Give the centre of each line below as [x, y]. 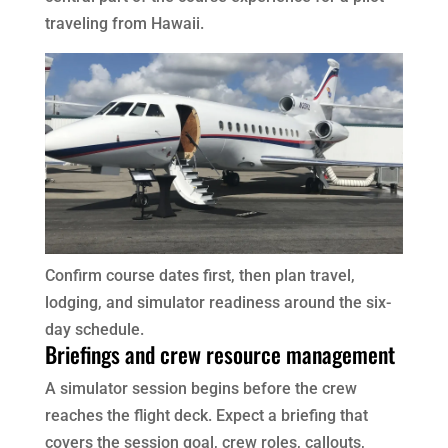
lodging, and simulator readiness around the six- [217, 303]
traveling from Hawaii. [124, 23]
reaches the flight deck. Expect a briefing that [206, 416]
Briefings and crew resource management [219, 354]
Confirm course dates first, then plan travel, [199, 276]
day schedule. [94, 330]
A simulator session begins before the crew [200, 389]
